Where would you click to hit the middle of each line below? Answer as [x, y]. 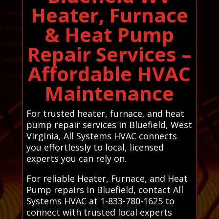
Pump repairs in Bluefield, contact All [105, 189]
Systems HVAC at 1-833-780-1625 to [100, 201]
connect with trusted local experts [99, 212]
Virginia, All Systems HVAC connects [101, 136]
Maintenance [109, 93]
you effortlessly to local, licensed [95, 147]
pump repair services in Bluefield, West [109, 124]
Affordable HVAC [109, 73]
